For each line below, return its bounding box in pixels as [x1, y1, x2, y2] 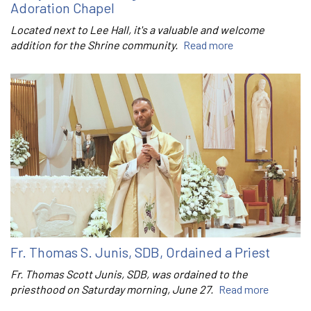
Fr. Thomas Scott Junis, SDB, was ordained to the [10, 267, 248, 281]
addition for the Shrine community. [10, 38, 180, 52]
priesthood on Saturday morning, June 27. [10, 283, 215, 296]
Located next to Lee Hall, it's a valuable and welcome [10, 23, 264, 37]
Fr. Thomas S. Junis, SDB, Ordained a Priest [10, 244, 270, 261]
